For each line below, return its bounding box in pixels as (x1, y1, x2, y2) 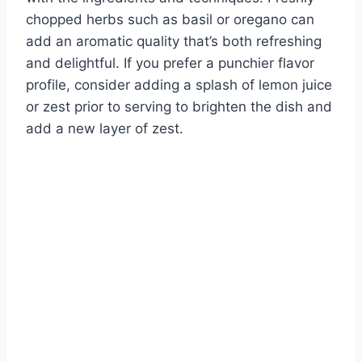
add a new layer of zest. (26, 120, 183, 137)
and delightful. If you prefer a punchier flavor (26, 54, 314, 71)
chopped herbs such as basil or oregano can (26, 11, 314, 27)
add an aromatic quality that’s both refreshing (26, 32, 322, 49)
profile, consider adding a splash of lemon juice (26, 76, 332, 93)
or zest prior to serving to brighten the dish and (26, 98, 332, 115)
